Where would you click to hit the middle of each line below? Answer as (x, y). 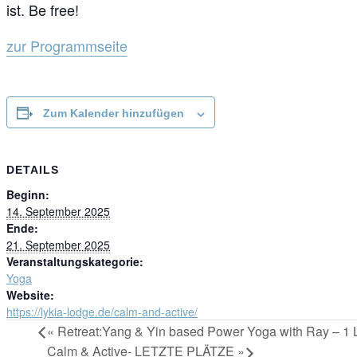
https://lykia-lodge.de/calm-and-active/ (102, 311)
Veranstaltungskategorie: (75, 261)
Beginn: (28, 194)
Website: (30, 294)
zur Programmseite (67, 46)
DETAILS (33, 170)
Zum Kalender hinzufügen (114, 114)
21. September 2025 (58, 244)
